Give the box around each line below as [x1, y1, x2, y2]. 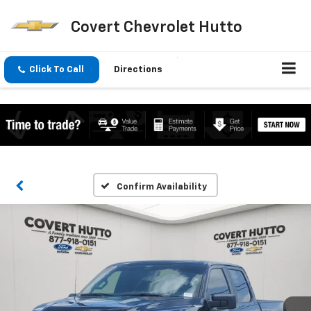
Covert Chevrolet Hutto [70, 19, 242, 35]
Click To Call [29, 65, 84, 75]
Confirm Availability [116, 182, 207, 192]
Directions [114, 65, 162, 75]
